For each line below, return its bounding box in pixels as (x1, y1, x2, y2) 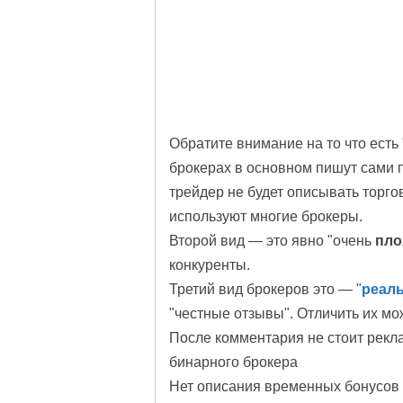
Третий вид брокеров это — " (169, 282, 362, 297)
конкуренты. (169, 257, 254, 273)
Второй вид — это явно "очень (169, 233, 375, 248)
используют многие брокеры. (169, 209, 366, 224)
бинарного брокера (169, 354, 305, 370)
